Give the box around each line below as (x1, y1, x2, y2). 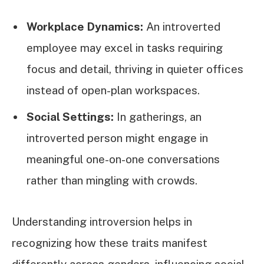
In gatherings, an (114, 110, 202, 123)
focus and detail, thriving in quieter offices (27, 62, 243, 76)
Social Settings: (27, 110, 114, 123)
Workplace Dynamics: (27, 20, 143, 34)
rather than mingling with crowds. (27, 173, 197, 187)
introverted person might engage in (27, 131, 208, 144)
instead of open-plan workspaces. (27, 84, 200, 97)
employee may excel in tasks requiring (27, 41, 223, 55)
